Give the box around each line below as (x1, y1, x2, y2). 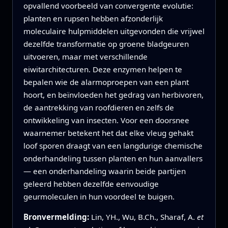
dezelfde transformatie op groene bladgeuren (23, 39, 189, 49)
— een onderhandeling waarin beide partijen (23, 166, 186, 177)
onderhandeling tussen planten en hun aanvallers (23, 153, 203, 164)
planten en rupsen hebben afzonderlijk (23, 13, 163, 24)
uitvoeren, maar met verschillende (23, 51, 148, 62)
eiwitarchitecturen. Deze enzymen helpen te (23, 64, 182, 75)
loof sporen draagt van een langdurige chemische (23, 140, 203, 151)
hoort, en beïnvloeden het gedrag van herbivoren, (23, 90, 204, 100)
